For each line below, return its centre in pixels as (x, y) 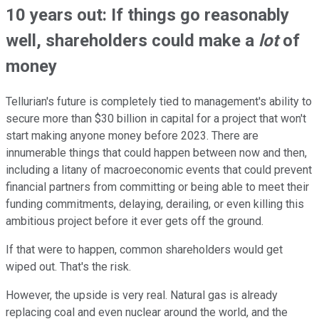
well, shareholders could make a (132, 41)
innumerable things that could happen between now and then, (156, 153)
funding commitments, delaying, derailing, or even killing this (155, 204)
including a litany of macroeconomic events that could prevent (159, 170)
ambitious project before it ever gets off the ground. (135, 221)
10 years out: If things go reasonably (147, 15)
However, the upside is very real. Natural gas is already (142, 296)
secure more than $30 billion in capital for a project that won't (156, 119)
